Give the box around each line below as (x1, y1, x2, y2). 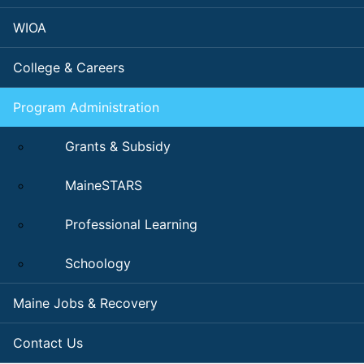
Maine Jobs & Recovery (13, 295, 158, 312)
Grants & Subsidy (65, 138, 171, 155)
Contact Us (13, 335, 83, 352)
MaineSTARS (65, 177, 142, 194)
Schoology (65, 255, 131, 272)
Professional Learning (65, 216, 197, 233)
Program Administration (13, 99, 159, 116)
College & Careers (13, 59, 124, 76)
